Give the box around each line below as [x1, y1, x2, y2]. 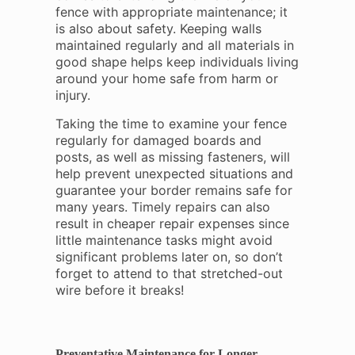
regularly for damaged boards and [55, 132, 261, 148]
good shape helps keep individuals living [55, 54, 299, 70]
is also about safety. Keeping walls [55, 21, 261, 36]
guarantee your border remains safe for [55, 182, 292, 198]
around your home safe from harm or [55, 71, 278, 86]
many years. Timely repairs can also [55, 199, 270, 215]
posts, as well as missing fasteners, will [55, 149, 290, 165]
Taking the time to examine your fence [55, 116, 287, 132]
